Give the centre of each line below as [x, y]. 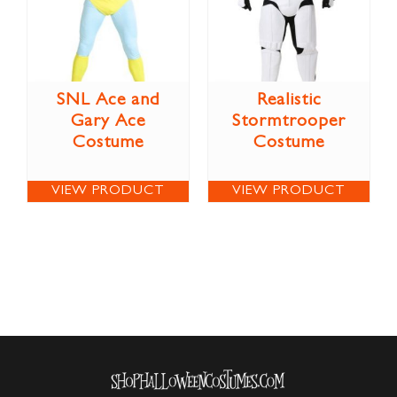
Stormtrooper [289, 122]
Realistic [289, 101]
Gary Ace [108, 122]
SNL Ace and [108, 101]
